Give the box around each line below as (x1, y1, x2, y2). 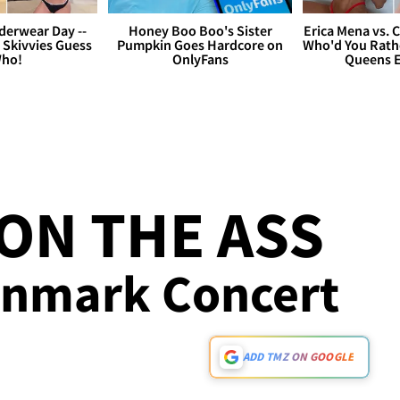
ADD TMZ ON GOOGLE (242, 349, 354, 365)
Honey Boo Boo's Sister (128, 21, 272, 40)
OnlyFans (171, 50, 229, 69)
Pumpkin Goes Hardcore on (117, 36, 283, 54)
